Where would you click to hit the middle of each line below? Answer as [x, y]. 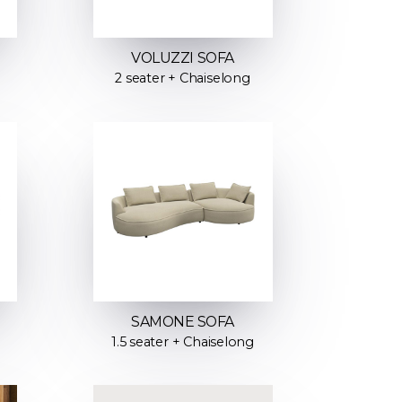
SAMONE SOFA [183, 321]
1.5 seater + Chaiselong [183, 341]
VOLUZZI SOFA [183, 58]
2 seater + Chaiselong [183, 79]
